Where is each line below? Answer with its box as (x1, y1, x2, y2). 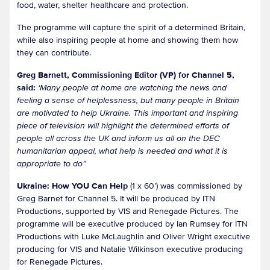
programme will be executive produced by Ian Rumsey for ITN (17, 218, 248, 229)
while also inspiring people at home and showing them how (17, 34, 238, 45)
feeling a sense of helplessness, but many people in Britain (17, 95, 239, 105)
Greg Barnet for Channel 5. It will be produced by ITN (17, 193, 215, 204)
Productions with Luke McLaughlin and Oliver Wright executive (17, 231, 250, 242)
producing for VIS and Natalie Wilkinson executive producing (17, 243, 243, 254)
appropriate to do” (17, 158, 88, 169)
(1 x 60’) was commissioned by (128, 180, 242, 191)
